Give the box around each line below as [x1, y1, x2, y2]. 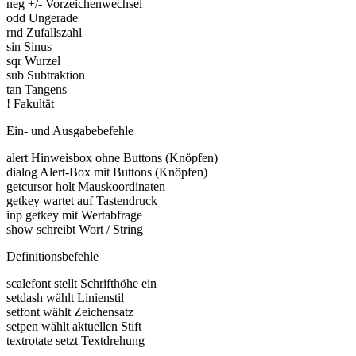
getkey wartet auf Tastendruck [6, 193, 157, 207]
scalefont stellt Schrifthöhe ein [6, 276, 157, 290]
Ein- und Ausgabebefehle [6, 123, 133, 137]
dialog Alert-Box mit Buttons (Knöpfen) [6, 164, 207, 179]
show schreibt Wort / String [6, 222, 143, 236]
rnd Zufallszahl [6, 25, 82, 39]
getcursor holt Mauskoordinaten [6, 179, 165, 193]
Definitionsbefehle [6, 249, 99, 263]
